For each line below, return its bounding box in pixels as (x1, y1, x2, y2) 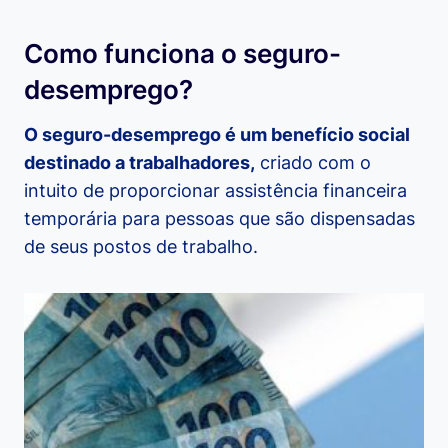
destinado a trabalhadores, (24, 152, 255, 174)
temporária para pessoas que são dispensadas (24, 208, 415, 230)
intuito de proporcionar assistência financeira (24, 180, 407, 202)
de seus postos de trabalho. (24, 236, 263, 258)
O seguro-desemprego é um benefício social (24, 124, 410, 146)
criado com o (255, 152, 371, 174)
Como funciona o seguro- (24, 38, 341, 70)
